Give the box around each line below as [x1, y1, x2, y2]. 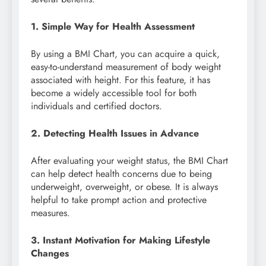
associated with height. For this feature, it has [31, 73, 210, 87]
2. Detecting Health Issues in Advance [31, 126, 199, 141]
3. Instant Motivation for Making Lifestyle [31, 233, 210, 248]
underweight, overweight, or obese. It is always [31, 180, 218, 194]
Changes [31, 246, 69, 261]
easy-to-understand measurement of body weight [31, 60, 221, 74]
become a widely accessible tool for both [31, 86, 197, 100]
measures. [31, 206, 70, 220]
